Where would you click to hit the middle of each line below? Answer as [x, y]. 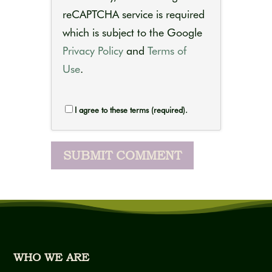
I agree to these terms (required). [131, 110]
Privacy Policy [93, 51]
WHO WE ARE [52, 257]
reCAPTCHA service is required [134, 14]
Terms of [167, 51]
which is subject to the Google [132, 32]
